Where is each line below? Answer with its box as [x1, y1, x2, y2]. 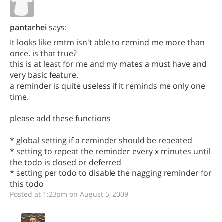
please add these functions [10, 113, 111, 124]
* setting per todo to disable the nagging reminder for [10, 167, 212, 178]
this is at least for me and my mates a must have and [10, 58, 207, 69]
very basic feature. [10, 69, 78, 80]
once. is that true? [10, 48, 77, 58]
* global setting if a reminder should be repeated [10, 135, 192, 146]
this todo [10, 178, 44, 189]
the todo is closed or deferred [10, 157, 121, 167]
